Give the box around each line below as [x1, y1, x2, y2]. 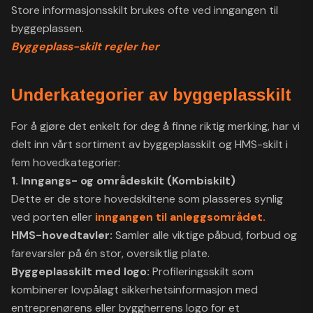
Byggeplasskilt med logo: [11, 264, 150, 279]
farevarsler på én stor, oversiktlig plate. [11, 246, 210, 261]
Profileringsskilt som [150, 264, 254, 279]
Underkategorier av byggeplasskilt [11, 85, 291, 104]
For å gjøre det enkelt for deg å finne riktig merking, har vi [11, 119, 300, 133]
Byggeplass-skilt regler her [11, 39, 159, 54]
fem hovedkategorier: [11, 155, 120, 170]
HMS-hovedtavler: [11, 228, 112, 242]
